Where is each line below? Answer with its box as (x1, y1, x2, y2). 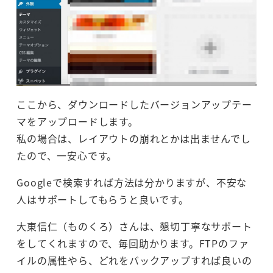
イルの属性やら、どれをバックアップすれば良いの (16, 253, 252, 268)
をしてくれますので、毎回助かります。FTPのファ (16, 236, 249, 251)
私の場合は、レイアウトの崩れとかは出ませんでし (16, 131, 251, 146)
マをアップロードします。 (16, 114, 138, 129)
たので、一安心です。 (16, 148, 118, 163)
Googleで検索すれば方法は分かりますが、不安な (16, 175, 247, 190)
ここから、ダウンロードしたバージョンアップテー (16, 97, 252, 112)
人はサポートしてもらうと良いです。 (16, 192, 189, 207)
